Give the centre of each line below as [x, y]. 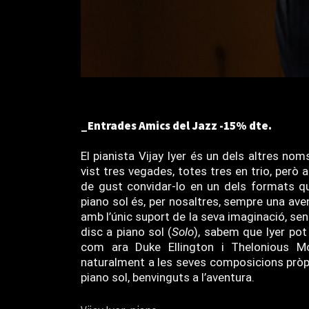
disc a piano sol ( [127, 232]
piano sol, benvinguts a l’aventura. [168, 277]
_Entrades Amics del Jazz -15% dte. [176, 126]
